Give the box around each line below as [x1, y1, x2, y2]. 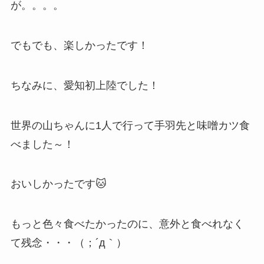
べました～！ [10, 138, 74, 150]
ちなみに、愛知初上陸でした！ [10, 79, 159, 91]
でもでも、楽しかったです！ [10, 39, 148, 51]
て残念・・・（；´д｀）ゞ [10, 237, 137, 249]
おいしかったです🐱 [10, 178, 107, 190]
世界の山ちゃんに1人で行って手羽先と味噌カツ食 [10, 119, 250, 131]
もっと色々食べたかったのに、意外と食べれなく [10, 218, 244, 230]
